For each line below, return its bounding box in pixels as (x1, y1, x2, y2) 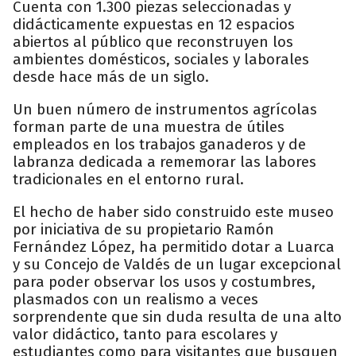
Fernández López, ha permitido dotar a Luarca (13, 237, 335, 256)
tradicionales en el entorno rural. (13, 169, 244, 188)
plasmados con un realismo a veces (13, 289, 258, 308)
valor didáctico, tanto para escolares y (13, 324, 277, 343)
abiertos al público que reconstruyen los (13, 32, 293, 51)
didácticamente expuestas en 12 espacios (13, 14, 295, 33)
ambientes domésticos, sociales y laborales (13, 49, 309, 68)
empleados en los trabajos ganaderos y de (13, 134, 306, 153)
